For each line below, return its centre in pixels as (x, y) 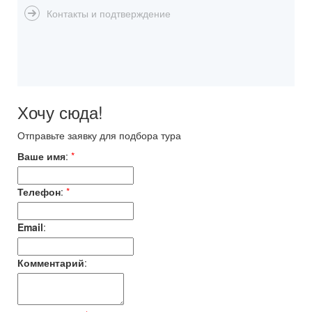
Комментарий (51, 263)
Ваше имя (41, 156)
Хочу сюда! (60, 112)
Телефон (39, 192)
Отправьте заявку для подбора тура (99, 135)
